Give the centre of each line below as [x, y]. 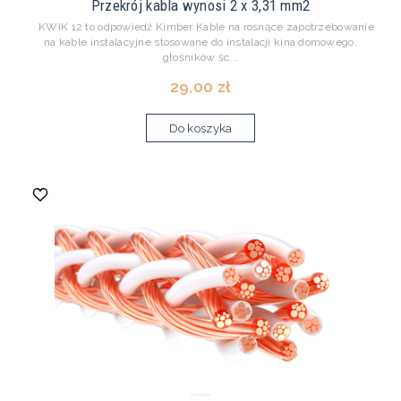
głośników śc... [200, 58]
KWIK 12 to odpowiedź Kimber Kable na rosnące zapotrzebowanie [200, 27]
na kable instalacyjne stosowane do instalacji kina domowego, [200, 43]
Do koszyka [200, 129]
